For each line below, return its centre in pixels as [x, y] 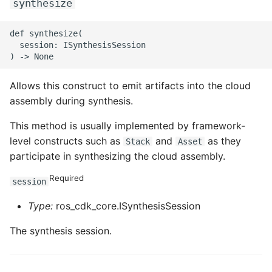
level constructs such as [66, 141]
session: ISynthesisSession [78, 45]
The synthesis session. [61, 231]
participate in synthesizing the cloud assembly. [117, 156]
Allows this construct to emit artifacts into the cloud [130, 86]
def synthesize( [46, 33]
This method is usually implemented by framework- [127, 126]
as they [223, 141]
